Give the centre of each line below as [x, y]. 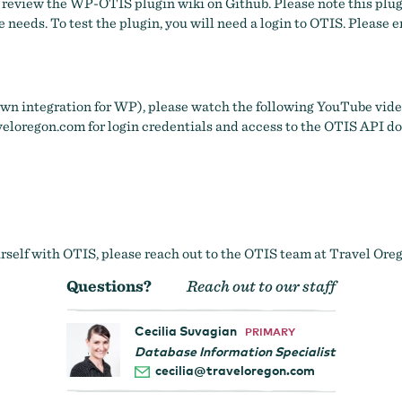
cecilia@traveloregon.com [235, 371]
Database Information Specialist [235, 352]
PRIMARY [270, 332]
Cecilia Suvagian [186, 331]
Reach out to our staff [261, 286]
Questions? [109, 286]
